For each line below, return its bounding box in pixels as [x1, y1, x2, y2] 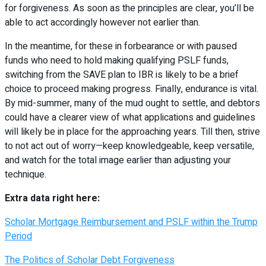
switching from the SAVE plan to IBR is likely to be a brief [5, 67, 239, 82]
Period [5, 229, 32, 243]
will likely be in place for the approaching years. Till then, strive [5, 124, 260, 139]
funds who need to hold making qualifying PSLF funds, [5, 53, 229, 68]
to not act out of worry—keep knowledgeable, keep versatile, [5, 138, 254, 153]
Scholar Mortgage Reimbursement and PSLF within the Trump [5, 214, 258, 229]
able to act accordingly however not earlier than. [5, 15, 200, 30]
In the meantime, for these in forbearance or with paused [5, 39, 237, 53]
